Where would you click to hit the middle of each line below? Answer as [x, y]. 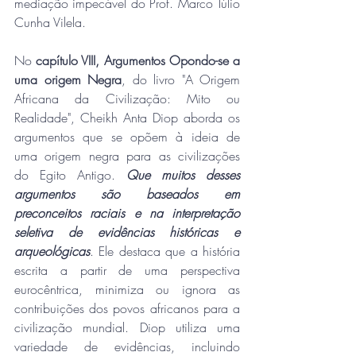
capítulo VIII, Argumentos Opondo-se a [138, 60]
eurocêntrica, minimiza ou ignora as [127, 289]
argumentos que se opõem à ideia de [127, 136]
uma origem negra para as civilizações [127, 155]
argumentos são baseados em [127, 193]
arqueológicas [52, 251]
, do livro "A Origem [181, 79]
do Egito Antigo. [70, 174]
